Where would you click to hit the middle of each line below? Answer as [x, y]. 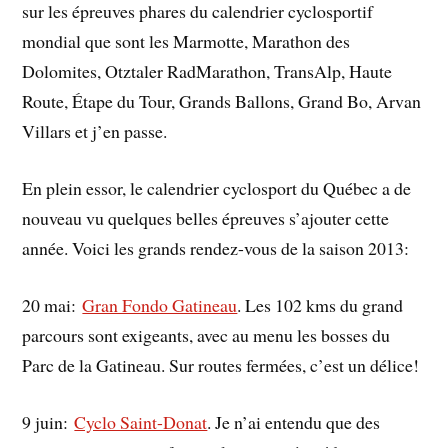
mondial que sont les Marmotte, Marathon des [186, 41]
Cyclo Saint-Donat [141, 421]
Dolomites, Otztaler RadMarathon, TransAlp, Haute [207, 71]
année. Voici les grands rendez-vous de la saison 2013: [216, 247]
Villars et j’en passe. [95, 131]
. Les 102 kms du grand [320, 304]
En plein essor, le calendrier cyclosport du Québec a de [217, 187]
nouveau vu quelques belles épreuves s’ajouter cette [206, 217]
